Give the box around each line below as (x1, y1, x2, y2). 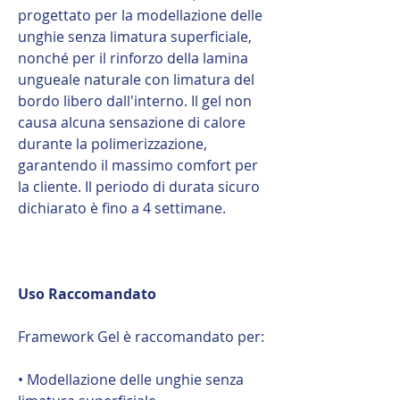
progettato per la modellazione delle (18, 4, 262, 25)
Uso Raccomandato (18, 283, 156, 304)
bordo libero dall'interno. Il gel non (18, 90, 252, 111)
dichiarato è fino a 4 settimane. (18, 197, 226, 218)
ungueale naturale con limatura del (18, 69, 254, 89)
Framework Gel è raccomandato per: (18, 326, 264, 346)
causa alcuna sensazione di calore (18, 112, 246, 132)
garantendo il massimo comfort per (18, 154, 258, 175)
